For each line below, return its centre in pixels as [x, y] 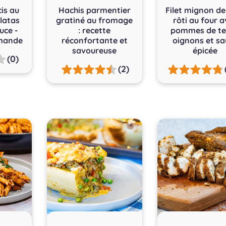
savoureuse [95, 50]
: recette [95, 30]
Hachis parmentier [94, 10]
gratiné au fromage [95, 20]
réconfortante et [94, 40]
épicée [205, 50]
